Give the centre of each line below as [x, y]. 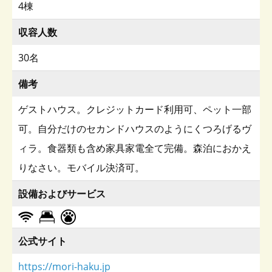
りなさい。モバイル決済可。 [81, 168]
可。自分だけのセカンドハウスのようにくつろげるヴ [135, 129]
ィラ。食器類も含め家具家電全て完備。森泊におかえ [135, 148]
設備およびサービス [62, 194]
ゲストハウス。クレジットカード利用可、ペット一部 [135, 110]
